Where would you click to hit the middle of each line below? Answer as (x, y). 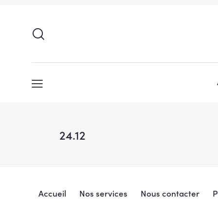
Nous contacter (170, 193)
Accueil (52, 193)
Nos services (103, 193)
